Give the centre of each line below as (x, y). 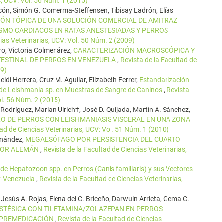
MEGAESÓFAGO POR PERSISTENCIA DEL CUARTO (103, 139)
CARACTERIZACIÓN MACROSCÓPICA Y (134, 50)
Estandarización (164, 80)
